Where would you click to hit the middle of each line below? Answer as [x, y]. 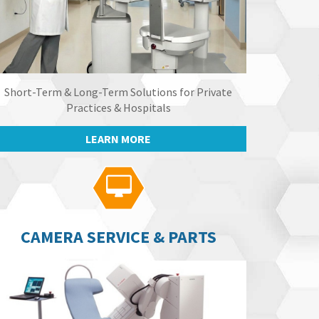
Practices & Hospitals [118, 107]
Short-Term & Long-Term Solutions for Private [118, 91]
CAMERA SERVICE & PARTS [118, 237]
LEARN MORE [118, 138]
